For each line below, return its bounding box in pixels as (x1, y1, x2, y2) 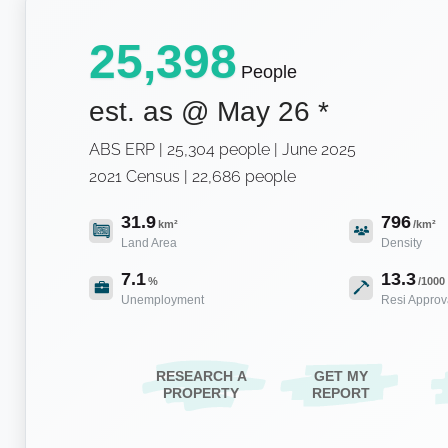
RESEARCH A (155, 368, 247, 385)
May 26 (217, 96, 310, 128)
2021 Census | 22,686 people (89, 167, 296, 187)
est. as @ (89, 96, 217, 128)
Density (381, 236, 422, 251)
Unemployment (121, 293, 204, 308)
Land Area (121, 236, 177, 251)
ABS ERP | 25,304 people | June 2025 (89, 140, 356, 160)
